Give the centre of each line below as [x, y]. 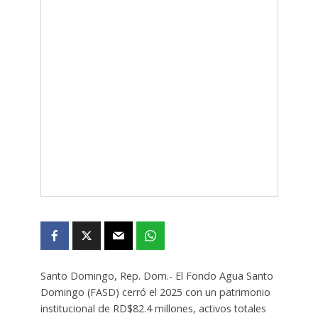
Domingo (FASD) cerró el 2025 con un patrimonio [155, 292]
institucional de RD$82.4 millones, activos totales [153, 309]
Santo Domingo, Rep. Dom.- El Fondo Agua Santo [157, 276]
